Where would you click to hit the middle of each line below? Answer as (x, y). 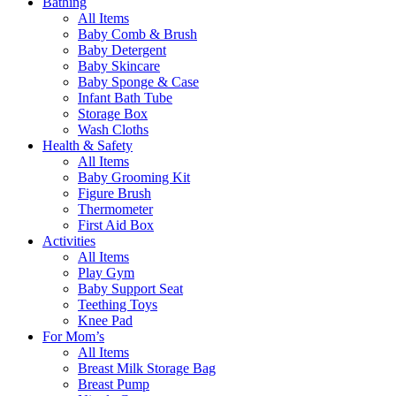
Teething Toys (118, 305)
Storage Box (113, 114)
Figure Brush (114, 194)
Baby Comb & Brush (137, 34)
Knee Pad (105, 321)
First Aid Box (116, 225)
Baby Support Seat (130, 289)
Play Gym (106, 273)
